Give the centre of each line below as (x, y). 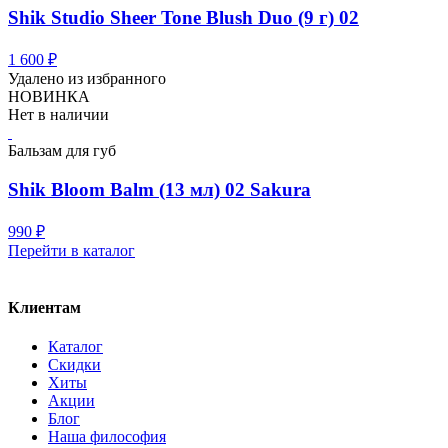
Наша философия (107, 437)
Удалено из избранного (87, 79)
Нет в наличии (58, 115)
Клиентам (44, 307)
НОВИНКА (49, 97)
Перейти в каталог (71, 250)
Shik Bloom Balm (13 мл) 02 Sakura (159, 189)
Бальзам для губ (62, 151)
